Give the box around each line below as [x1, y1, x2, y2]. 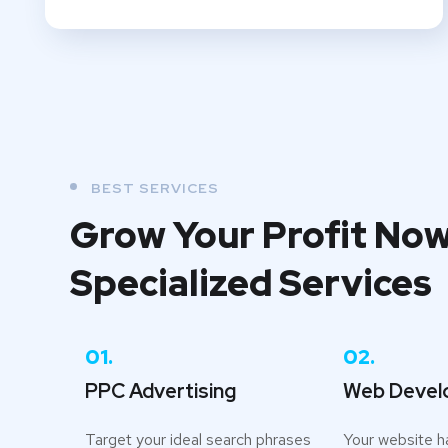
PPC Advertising [85, 377, 236, 404]
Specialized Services [70, 258, 432, 307]
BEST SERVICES [91, 178, 219, 197]
